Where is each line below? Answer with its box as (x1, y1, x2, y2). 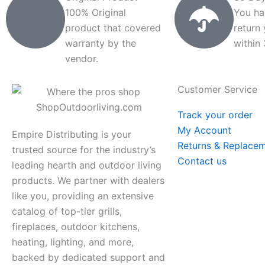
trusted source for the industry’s (12, 144, 156, 156)
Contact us (177, 155, 227, 167)
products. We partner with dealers (12, 174, 164, 186)
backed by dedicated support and (12, 251, 165, 263)
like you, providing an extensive (12, 190, 154, 202)
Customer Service (177, 83, 257, 95)
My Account (177, 124, 231, 136)
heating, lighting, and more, (12, 236, 134, 248)
